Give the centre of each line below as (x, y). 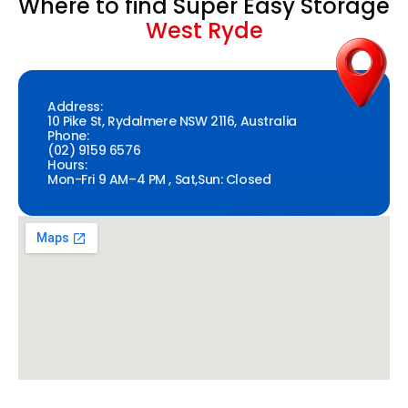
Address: (75, 107)
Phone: (68, 136)
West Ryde (204, 31)
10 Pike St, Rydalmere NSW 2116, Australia (172, 122)
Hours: (67, 165)
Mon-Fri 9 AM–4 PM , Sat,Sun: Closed (159, 180)
